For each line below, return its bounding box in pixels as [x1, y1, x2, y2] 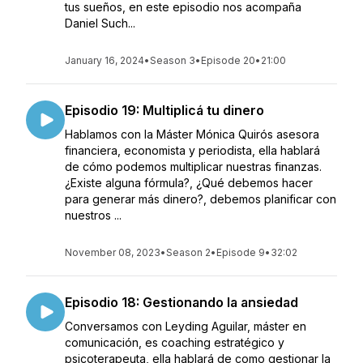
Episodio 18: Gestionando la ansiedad [65, 294, 298, 310]
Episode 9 [216, 246, 265, 258]
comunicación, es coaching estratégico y [65, 335, 284, 349]
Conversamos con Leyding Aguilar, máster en [65, 319, 306, 333]
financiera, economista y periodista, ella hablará [65, 143, 320, 157]
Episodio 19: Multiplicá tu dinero [65, 102, 264, 118]
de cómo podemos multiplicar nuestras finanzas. [65, 160, 322, 173]
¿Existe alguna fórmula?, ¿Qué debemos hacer [65, 176, 313, 190]
